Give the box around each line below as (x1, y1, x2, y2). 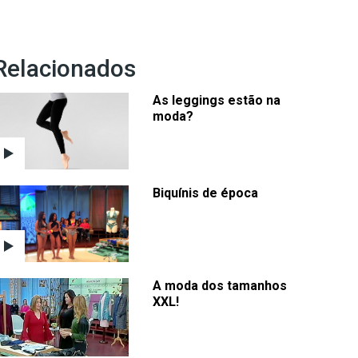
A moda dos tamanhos (153, 277, 287, 293)
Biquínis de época (153, 185, 258, 201)
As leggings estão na (153, 93, 280, 109)
